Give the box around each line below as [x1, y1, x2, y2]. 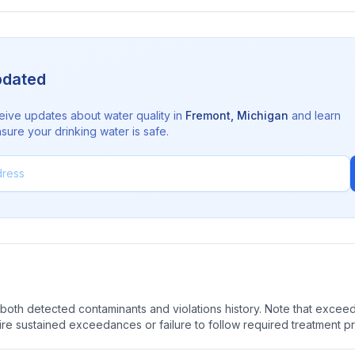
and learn [288, 109, 341, 122]
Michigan [237, 109, 288, 122]
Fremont [185, 109, 231, 122]
